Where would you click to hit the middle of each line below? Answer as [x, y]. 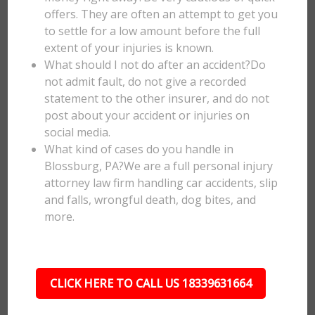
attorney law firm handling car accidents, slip [161, 183]
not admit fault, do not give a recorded [146, 82]
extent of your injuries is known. [129, 48]
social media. [78, 132]
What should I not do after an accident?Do [155, 65]
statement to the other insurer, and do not [157, 98]
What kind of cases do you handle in [139, 149]
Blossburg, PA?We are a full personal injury [159, 166]
